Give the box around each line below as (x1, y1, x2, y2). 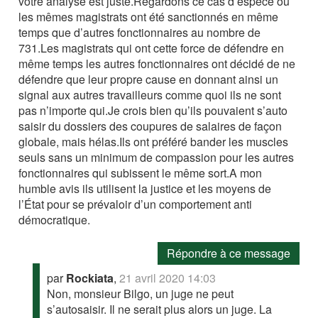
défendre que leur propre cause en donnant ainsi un (18, 71, 279, 88)
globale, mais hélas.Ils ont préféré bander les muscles (18, 133, 289, 150)
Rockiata (66, 270, 114, 287)
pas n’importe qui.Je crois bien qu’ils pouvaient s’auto (18, 102, 288, 119)
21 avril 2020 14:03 (119, 270, 216, 287)
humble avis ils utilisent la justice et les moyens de (18, 180, 272, 197)
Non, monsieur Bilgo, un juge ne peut (47, 285, 234, 302)
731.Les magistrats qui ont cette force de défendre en (18, 40, 285, 57)
